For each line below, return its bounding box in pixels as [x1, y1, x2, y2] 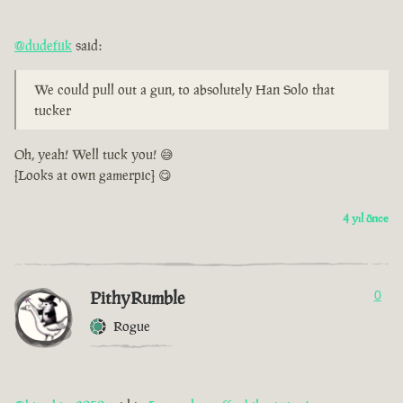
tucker [34, 102, 71, 120]
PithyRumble [90, 286, 184, 310]
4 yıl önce [343, 210, 389, 227]
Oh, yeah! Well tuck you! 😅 [14, 146, 174, 164]
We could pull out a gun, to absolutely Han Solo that [34, 81, 335, 99]
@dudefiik [14, 37, 72, 55]
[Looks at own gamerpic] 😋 [14, 166, 172, 184]
